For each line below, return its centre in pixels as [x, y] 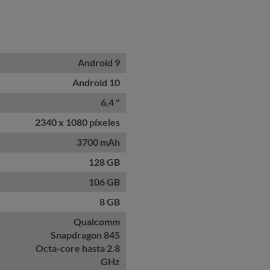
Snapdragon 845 [85, 235]
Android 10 [96, 82]
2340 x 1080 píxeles [77, 122]
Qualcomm [97, 221]
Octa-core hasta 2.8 [78, 248]
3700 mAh [98, 142]
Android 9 [99, 62]
